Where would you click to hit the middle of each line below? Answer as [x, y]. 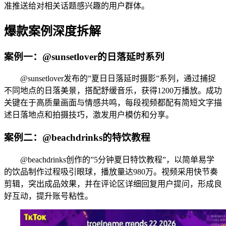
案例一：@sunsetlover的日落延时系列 [84, 56]
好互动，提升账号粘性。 [48, 196]
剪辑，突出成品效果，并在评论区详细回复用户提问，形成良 [113, 184]
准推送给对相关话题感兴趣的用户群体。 [77, 6]
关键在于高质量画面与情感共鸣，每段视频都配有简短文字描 [113, 103]
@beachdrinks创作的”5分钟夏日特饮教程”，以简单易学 [117, 159]
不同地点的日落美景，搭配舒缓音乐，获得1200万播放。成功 [113, 91]
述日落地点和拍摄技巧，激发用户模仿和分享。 [89, 115]
